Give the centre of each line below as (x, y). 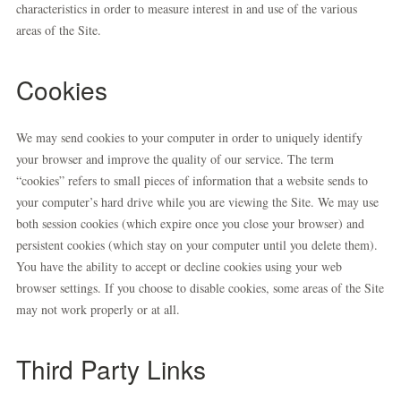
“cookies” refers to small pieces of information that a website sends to (192, 180)
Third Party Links (111, 369)
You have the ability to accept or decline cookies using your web (179, 266)
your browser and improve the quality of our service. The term (175, 159)
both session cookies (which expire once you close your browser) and (190, 223)
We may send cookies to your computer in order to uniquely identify (189, 137)
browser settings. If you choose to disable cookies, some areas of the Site (200, 288)
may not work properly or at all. (98, 309)
